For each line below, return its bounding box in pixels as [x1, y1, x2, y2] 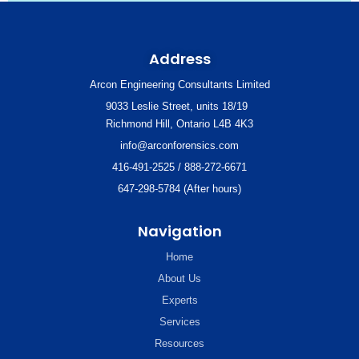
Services [159, 316, 200, 328]
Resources [155, 337, 204, 349]
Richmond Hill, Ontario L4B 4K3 [106, 118, 253, 130]
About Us [158, 272, 201, 284]
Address [148, 49, 211, 69]
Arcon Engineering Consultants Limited [89, 79, 270, 91]
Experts [161, 294, 198, 306]
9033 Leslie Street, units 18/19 [106, 100, 248, 112]
